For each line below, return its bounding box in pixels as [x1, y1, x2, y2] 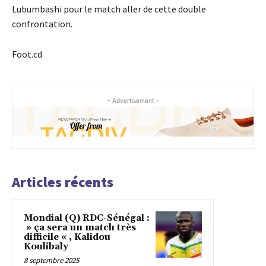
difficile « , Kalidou [24, 231, 110, 243]
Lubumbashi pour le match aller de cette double [12, 2, 206, 15]
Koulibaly [24, 240, 68, 252]
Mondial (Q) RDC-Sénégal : [24, 212, 150, 224]
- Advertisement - [107, 96, 159, 104]
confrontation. [12, 17, 72, 30]
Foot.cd [12, 47, 42, 60]
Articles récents [12, 172, 113, 191]
